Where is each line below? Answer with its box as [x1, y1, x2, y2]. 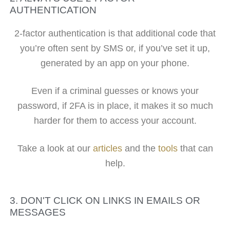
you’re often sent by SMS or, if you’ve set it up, [20, 43, 210, 53]
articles [92, 143, 122, 154]
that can [177, 143, 213, 154]
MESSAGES [9, 206, 66, 218]
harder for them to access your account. [33, 115, 197, 126]
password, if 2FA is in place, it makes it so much [17, 100, 213, 111]
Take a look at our [17, 143, 93, 154]
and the [122, 143, 158, 154]
